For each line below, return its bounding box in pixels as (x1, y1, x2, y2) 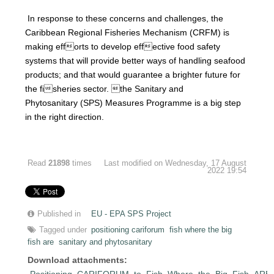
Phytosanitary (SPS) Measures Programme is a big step (25, 97, 242, 108)
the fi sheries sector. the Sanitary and (25, 83, 184, 94)
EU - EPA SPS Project (91, 209, 172, 218)
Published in (37, 209, 81, 218)
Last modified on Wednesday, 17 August (103, 158, 246, 168)
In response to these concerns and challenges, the (25, 13, 224, 23)
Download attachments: (28, 254, 128, 265)
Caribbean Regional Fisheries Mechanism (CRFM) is (25, 27, 230, 37)
